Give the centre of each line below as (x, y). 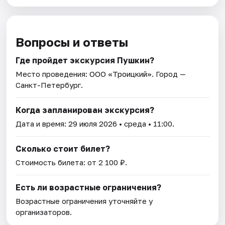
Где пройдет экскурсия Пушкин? (85, 61)
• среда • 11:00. (146, 124)
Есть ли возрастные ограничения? (89, 188)
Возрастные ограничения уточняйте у (84, 201)
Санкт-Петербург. (49, 85)
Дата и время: (42, 124)
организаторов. (44, 212)
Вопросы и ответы (72, 42)
